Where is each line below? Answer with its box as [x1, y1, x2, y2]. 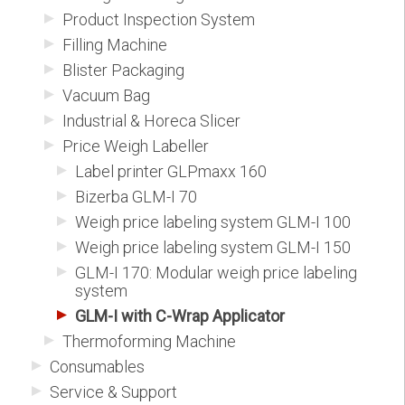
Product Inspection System [62, 10, 255, 30]
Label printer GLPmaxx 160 [75, 162, 267, 182]
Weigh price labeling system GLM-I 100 [75, 212, 351, 232]
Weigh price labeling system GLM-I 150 [75, 238, 351, 258]
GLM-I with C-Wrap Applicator [75, 306, 285, 326]
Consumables [50, 357, 145, 377]
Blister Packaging [62, 61, 184, 80]
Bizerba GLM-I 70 [75, 187, 197, 207]
